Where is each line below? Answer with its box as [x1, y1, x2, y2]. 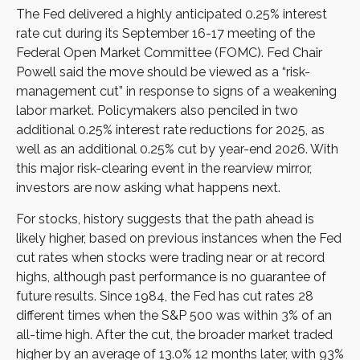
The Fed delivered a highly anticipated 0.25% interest [16, 6, 327, 22]
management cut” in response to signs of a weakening [16, 83, 337, 99]
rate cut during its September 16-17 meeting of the [16, 25, 315, 41]
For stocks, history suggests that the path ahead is [16, 211, 314, 227]
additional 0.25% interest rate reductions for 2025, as [16, 121, 325, 137]
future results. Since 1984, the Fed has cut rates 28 [16, 288, 313, 304]
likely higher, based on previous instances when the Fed [16, 230, 342, 246]
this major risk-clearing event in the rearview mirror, [16, 160, 312, 176]
